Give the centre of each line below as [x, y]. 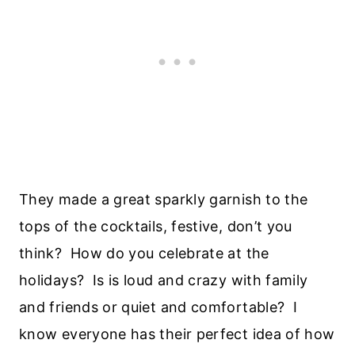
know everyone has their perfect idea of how [177, 334]
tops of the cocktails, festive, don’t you [156, 226]
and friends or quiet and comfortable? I [158, 307]
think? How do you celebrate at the [144, 253]
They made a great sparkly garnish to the [164, 199]
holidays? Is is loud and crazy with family [164, 280]
